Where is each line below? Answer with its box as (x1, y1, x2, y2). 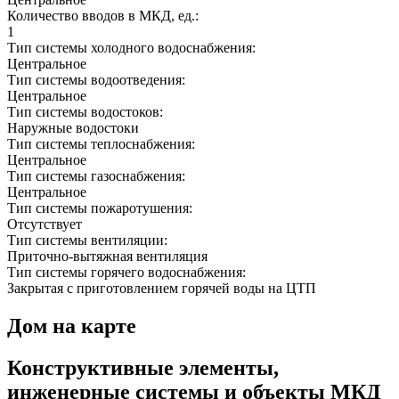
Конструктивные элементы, (7, 356, 279, 380)
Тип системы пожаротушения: (7, 200, 196, 216)
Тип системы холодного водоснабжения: (7, 40, 259, 56)
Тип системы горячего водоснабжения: (7, 265, 249, 281)
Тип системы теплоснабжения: (7, 136, 199, 152)
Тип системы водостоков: (7, 104, 167, 120)
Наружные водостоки (7, 120, 139, 136)
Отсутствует (7, 216, 82, 232)
